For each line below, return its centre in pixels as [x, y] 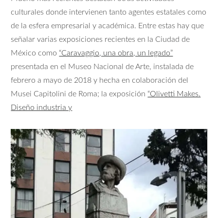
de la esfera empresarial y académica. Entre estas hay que [108, 26]
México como [35, 53]
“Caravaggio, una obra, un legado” [116, 53]
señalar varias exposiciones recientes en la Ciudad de [100, 40]
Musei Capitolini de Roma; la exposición [79, 94]
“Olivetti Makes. [174, 94]
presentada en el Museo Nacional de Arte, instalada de [102, 67]
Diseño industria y [42, 108]
